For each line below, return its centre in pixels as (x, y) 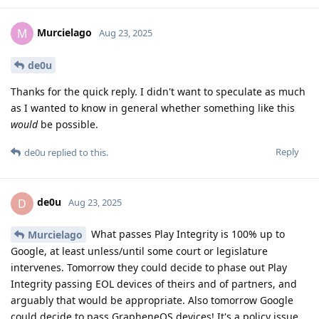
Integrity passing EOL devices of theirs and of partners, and (154, 284)
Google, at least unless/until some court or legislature (139, 251)
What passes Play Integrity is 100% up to (187, 234)
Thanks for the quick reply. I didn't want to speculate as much (158, 91)
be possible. (68, 124)
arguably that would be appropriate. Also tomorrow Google (152, 300)
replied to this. (77, 152)
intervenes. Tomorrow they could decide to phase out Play (149, 268)
